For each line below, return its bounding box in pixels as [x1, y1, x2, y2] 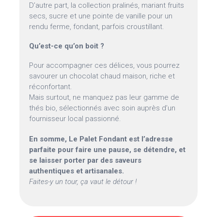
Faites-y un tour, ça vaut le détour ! [29, 177, 137, 186]
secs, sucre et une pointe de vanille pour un [29, 12, 173, 21]
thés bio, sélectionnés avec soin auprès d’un [29, 104, 176, 113]
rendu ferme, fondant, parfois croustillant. [29, 22, 165, 31]
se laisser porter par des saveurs [29, 156, 142, 165]
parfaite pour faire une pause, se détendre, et [29, 145, 186, 155]
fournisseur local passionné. [29, 114, 122, 124]
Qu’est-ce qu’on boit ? [29, 42, 105, 51]
